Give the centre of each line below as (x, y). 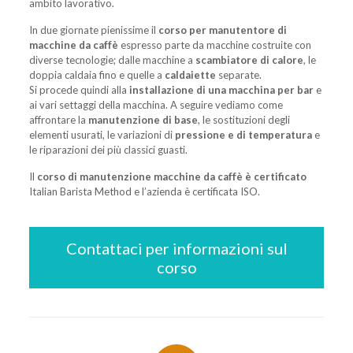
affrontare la (58, 119)
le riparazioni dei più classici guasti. (108, 149)
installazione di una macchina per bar (222, 89)
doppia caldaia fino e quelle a (97, 74)
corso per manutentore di (222, 30)
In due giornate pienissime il (93, 30)
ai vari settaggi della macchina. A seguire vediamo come (156, 104)
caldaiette (191, 74)
